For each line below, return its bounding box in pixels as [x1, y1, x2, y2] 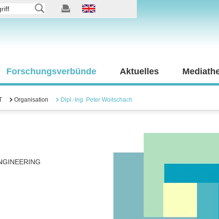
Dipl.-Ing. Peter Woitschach [61, 96, 132, 103]
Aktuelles [120, 66, 159, 76]
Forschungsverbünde [6, 66, 96, 76]
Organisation [14, 96, 48, 103]
